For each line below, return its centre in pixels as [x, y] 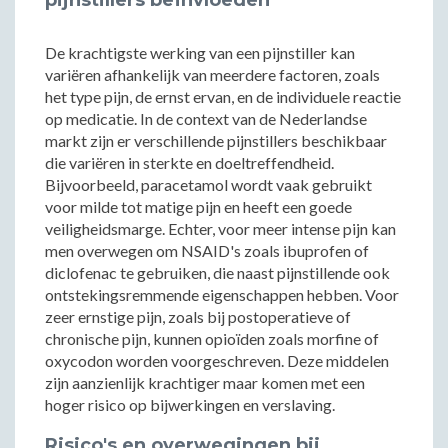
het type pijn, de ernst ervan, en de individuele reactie [223, 96]
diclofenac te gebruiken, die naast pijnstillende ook [217, 272]
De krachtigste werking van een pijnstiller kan [200, 52]
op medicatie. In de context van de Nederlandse [206, 118]
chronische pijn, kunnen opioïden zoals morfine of [212, 338]
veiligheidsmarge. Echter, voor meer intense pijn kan [220, 228]
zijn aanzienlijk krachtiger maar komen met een [205, 382]
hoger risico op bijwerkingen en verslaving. [190, 404]
